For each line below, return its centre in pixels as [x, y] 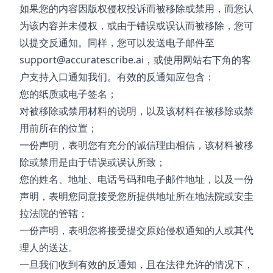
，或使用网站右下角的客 [197, 60]
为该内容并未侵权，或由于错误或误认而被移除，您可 [136, 26]
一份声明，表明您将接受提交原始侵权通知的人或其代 [136, 230]
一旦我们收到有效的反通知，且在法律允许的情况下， [136, 264]
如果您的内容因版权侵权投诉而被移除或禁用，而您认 [136, 9]
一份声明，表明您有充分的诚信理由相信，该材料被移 [136, 145]
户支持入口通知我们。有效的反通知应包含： [117, 77]
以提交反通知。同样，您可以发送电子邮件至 [117, 43]
